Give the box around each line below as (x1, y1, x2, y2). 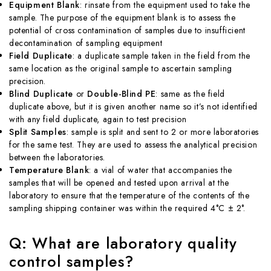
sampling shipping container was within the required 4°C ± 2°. (9, 201, 246, 214)
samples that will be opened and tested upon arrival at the (9, 176, 229, 189)
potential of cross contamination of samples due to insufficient (9, 24, 246, 36)
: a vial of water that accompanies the (89, 163, 233, 176)
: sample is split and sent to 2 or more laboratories (66, 125, 260, 138)
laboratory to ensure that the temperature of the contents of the (9, 189, 250, 201)
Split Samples (9, 125, 67, 138)
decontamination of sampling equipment (9, 36, 163, 49)
